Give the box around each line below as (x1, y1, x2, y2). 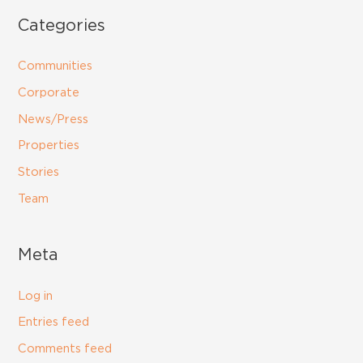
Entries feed (18, 316, 90, 329)
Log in (18, 289, 53, 302)
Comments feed (18, 342, 113, 355)
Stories (18, 166, 60, 178)
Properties (18, 139, 80, 152)
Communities (18, 60, 93, 73)
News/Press (18, 113, 89, 126)
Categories (18, 18, 106, 35)
